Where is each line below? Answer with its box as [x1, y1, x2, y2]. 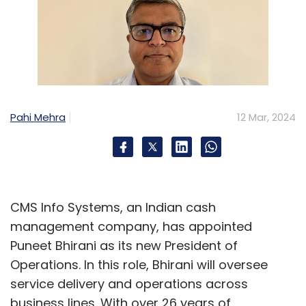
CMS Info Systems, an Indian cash [10, 199, 216, 216]
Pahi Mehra [10, 109, 66, 124]
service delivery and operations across [10, 275, 248, 292]
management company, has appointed [10, 218, 252, 235]
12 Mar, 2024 [237, 110, 296, 124]
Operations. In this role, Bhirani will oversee [10, 256, 268, 273]
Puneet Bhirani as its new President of [10, 237, 238, 254]
